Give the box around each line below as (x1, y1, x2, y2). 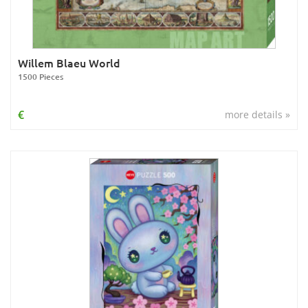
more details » (225, 108, 290, 121)
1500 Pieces (18, 71, 63, 82)
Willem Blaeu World (18, 55, 120, 70)
